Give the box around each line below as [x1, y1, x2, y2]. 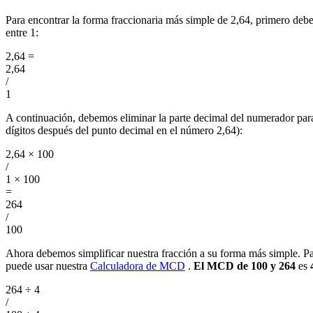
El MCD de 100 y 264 [194, 260, 296, 272]
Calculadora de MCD [90, 260, 185, 272]
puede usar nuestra [6, 260, 90, 272]
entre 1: [6, 27, 38, 39]
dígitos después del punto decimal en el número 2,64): [6, 124, 242, 137]
